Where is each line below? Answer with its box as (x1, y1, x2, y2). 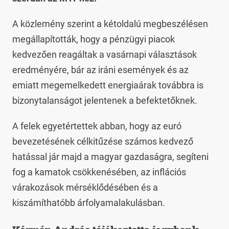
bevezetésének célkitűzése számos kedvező (12, 136, 193, 147)
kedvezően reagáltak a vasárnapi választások (12, 49, 197, 60)
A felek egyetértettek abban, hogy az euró (12, 121, 181, 131)
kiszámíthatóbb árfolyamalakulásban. (12, 197, 165, 208)
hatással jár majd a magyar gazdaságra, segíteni (12, 151, 209, 162)
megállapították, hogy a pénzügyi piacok (12, 34, 175, 44)
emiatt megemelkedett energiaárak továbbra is (12, 80, 203, 90)
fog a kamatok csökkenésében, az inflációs (12, 167, 186, 177)
